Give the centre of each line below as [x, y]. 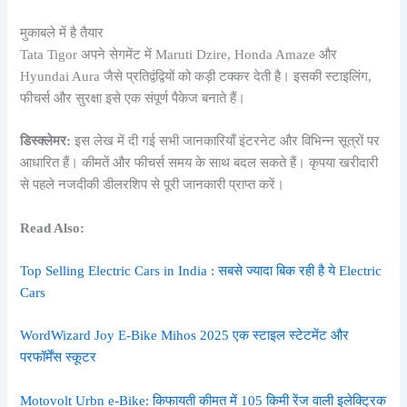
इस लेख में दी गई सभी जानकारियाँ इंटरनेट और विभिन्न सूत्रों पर [226, 141]
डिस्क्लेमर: [46, 141]
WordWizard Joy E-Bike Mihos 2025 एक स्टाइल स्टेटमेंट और [185, 336]
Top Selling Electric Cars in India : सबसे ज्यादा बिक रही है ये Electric [201, 270]
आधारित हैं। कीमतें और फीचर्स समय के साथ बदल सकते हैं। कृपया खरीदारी [199, 163]
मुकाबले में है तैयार [62, 32]
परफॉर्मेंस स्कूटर [59, 357]
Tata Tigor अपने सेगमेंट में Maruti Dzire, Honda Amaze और [179, 54]
